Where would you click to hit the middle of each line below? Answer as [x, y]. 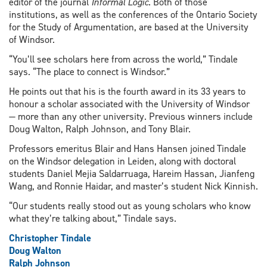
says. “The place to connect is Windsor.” [89, 72]
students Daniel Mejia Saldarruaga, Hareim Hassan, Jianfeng [132, 173]
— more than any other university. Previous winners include [131, 116]
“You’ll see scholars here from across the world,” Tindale [123, 59]
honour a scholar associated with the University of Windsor [129, 104]
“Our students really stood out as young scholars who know [130, 206]
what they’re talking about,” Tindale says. [93, 219]
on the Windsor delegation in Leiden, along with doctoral [122, 161]
